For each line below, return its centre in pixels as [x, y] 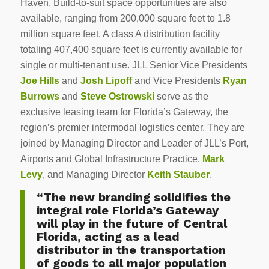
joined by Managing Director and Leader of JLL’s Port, [134, 143]
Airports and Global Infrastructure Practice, [111, 159]
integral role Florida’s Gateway [127, 210]
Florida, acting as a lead [108, 237]
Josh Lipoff [106, 80]
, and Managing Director [95, 174]
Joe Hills [40, 80]
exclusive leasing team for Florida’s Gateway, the [124, 112]
